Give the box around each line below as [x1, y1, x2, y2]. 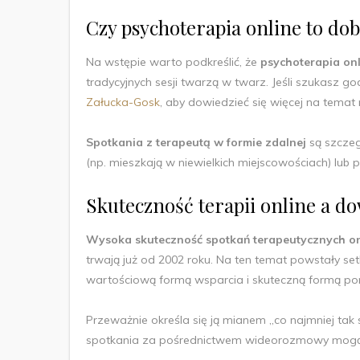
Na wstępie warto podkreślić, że [86, 54, 260, 69]
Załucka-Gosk [86, 94, 160, 109]
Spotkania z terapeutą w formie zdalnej [86, 134, 309, 149]
